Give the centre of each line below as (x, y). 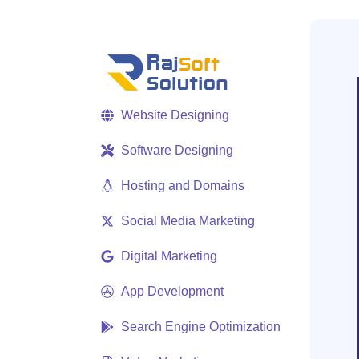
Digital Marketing (169, 256)
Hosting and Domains (183, 186)
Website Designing (175, 115)
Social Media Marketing (188, 221)
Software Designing (177, 150)
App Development (172, 291)
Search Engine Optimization (201, 327)
